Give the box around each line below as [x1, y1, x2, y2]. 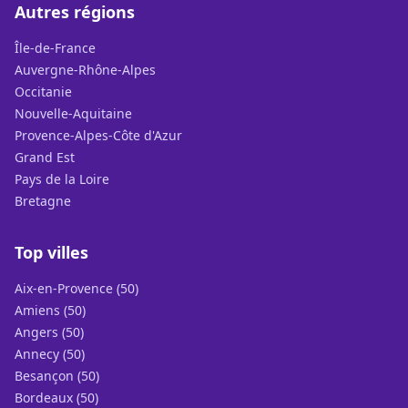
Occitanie [15, 83, 72, 100]
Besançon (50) [15, 367, 99, 384]
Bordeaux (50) [15, 389, 98, 406]
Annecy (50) [15, 345, 85, 362]
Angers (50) [15, 323, 84, 341]
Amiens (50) [15, 301, 86, 319]
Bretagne [15, 192, 71, 209]
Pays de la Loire [15, 170, 109, 188]
